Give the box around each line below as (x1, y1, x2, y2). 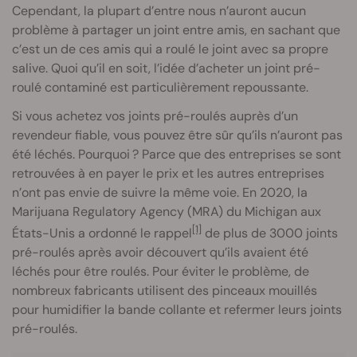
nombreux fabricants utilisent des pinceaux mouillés (12, 281, 317, 299)
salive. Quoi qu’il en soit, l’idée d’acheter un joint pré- (12, 59, 320, 76)
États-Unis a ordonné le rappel (12, 224, 192, 241)
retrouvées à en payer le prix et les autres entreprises (12, 164, 324, 182)
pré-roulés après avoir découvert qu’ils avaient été (12, 243, 308, 261)
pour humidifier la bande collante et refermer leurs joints (12, 300, 342, 318)
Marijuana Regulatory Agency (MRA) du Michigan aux (12, 202, 321, 220)
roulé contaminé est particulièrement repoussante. (12, 78, 308, 96)
